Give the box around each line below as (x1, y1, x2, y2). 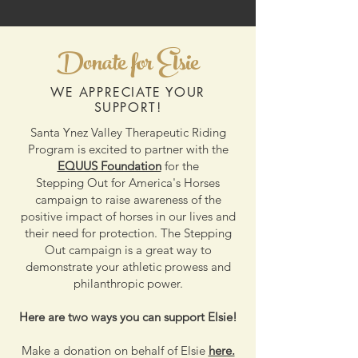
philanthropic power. (73, 276, 183, 291)
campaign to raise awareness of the (34, 192, 221, 207)
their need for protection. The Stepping (24, 225, 232, 241)
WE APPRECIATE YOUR (50, 84, 205, 101)
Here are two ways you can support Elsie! (18, 309, 237, 324)
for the (161, 158, 199, 173)
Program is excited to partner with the (27, 141, 229, 157)
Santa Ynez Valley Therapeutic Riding (30, 125, 226, 140)
